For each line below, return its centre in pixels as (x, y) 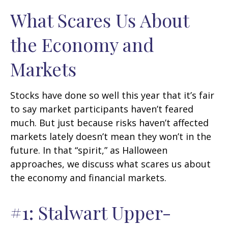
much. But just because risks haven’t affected (109, 123)
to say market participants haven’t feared (102, 109)
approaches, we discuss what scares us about (110, 164)
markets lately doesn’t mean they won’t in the (111, 136)
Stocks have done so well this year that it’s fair (112, 95)
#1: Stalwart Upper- (91, 212)
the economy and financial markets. (88, 178)
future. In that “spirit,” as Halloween (89, 150)
